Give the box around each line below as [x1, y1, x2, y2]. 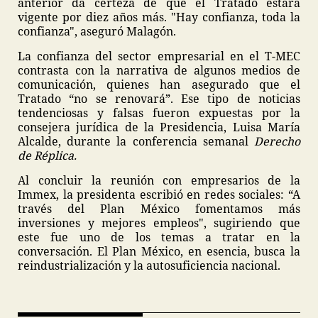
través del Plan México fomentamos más [18, 201, 300, 216]
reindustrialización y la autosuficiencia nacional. [18, 258, 280, 273]
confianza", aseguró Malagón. [18, 23, 176, 39]
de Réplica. [18, 148, 77, 163]
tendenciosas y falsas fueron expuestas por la [18, 105, 300, 121]
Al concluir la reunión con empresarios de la [18, 172, 300, 188]
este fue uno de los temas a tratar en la [18, 229, 300, 245]
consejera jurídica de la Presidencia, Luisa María [18, 119, 300, 135]
